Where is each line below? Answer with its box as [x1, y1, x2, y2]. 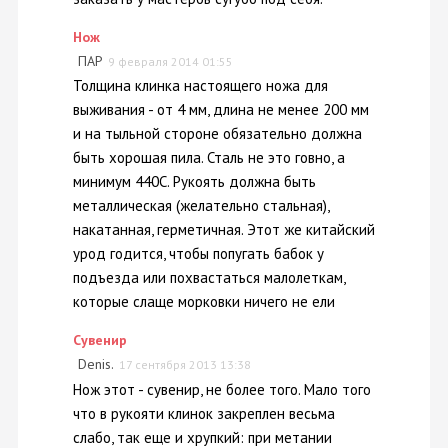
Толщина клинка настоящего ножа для [73, 76, 328, 96]
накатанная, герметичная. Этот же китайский [73, 220, 375, 240]
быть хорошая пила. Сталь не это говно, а [73, 148, 345, 168]
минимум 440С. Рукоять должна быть [73, 172, 316, 192]
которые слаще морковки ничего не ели [73, 292, 335, 312]
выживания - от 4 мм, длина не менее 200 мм [73, 100, 369, 120]
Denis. [78, 355, 114, 374]
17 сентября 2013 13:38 [119, 357, 251, 373]
